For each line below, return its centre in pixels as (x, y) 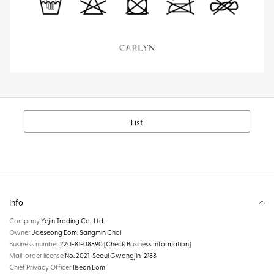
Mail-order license (37, 255)
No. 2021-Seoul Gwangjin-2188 (111, 255)
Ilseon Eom (89, 267)
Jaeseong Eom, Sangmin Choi (76, 232)
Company (25, 220)
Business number (35, 243)
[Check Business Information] (147, 243)
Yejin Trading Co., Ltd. (73, 220)
